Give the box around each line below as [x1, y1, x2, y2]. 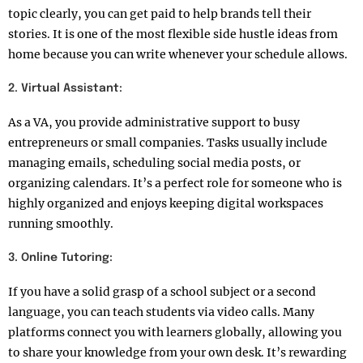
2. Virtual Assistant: [8, 82, 126, 94]
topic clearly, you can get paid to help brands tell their [8, 6, 311, 21]
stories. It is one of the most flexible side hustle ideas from [8, 26, 338, 41]
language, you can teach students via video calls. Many [8, 304, 314, 319]
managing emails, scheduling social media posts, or [8, 155, 301, 170]
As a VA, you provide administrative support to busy [8, 114, 300, 130]
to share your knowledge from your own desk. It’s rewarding [8, 344, 347, 360]
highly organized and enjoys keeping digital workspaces [8, 195, 323, 211]
